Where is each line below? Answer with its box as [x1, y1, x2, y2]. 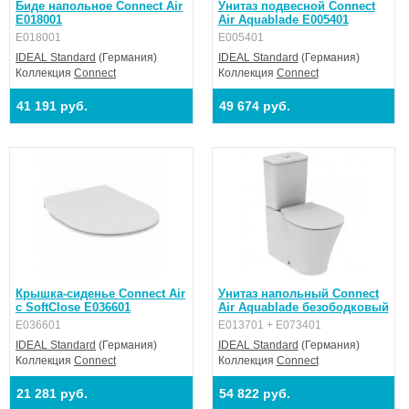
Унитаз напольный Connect [217, 287, 379, 300]
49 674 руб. [218, 99, 290, 113]
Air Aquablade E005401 [217, 13, 349, 26]
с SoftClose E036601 [16, 300, 131, 314]
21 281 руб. [16, 386, 88, 401]
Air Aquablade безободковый [217, 300, 389, 314]
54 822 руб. [218, 386, 290, 401]
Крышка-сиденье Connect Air [16, 287, 185, 300]
